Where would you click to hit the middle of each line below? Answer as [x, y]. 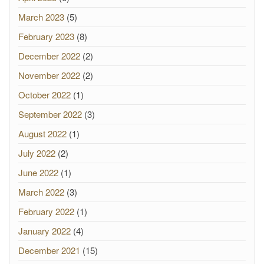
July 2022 [37, 153]
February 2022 [46, 211]
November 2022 [49, 75]
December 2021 [49, 250]
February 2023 [46, 36]
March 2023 [41, 17]
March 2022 [41, 192]
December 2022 [49, 56]
